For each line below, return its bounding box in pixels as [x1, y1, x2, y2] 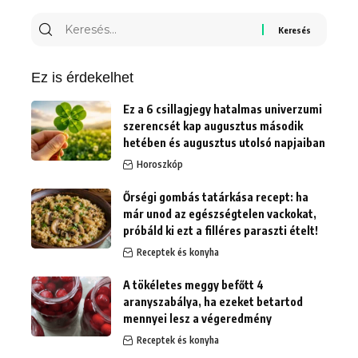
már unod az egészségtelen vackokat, [123, 207, 316, 221]
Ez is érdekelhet [31, 70, 133, 86]
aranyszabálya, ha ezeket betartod [123, 295, 303, 309]
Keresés [60, 16, 113, 33]
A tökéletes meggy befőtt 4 [123, 278, 264, 292]
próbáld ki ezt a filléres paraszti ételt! [123, 224, 318, 238]
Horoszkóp [137, 158, 183, 171]
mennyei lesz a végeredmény [123, 312, 272, 326]
